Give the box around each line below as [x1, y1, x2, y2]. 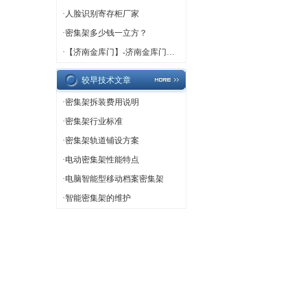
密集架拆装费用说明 [65, 97, 139, 107]
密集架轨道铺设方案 [65, 136, 139, 145]
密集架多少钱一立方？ [65, 28, 147, 38]
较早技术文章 [81, 75, 131, 85]
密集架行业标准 [65, 116, 123, 126]
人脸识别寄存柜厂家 [65, 9, 139, 19]
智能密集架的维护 [65, 193, 131, 203]
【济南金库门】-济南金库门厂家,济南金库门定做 [65, 47, 167, 57]
